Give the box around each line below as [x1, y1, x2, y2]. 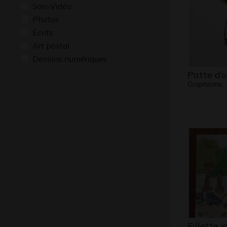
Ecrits [32, 27, 53, 37]
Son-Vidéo [32, 1, 71, 11]
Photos [32, 14, 59, 24]
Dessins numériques [32, 54, 107, 64]
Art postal [32, 41, 69, 51]
